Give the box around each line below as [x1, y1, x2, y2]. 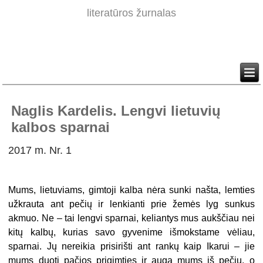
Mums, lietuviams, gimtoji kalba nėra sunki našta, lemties [8, 185, 255, 195]
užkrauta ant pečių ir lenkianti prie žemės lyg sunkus [8, 199, 255, 210]
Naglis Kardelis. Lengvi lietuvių [11, 103, 221, 119]
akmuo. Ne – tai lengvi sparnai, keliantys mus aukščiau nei [8, 213, 255, 224]
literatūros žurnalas [87, 7, 176, 19]
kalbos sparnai [11, 119, 110, 136]
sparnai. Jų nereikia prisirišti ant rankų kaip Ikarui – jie [8, 241, 255, 252]
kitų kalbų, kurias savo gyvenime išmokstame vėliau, [8, 227, 255, 238]
